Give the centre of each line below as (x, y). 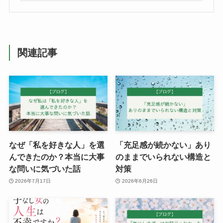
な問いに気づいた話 (45, 169)
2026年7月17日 (33, 181)
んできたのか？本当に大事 (56, 157)
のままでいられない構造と (164, 157)
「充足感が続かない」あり (164, 145)
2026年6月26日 (140, 181)
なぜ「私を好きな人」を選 (56, 145)
